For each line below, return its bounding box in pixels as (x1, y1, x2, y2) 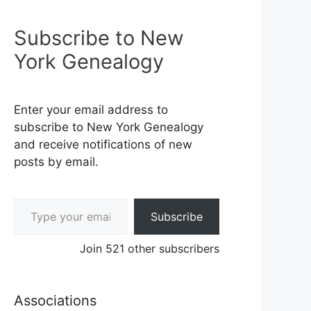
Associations (14, 292, 96, 310)
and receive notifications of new (14, 137, 192, 152)
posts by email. (14, 155, 99, 169)
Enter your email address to (14, 103, 168, 117)
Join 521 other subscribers (80, 242, 219, 256)
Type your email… (13, 191, 53, 205)
